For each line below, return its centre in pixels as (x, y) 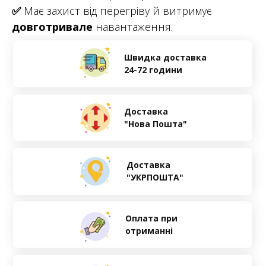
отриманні (149, 231)
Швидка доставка (165, 58)
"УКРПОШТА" (155, 178)
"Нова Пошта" (155, 124)
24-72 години (153, 70)
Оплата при (151, 218)
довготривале (54, 27)
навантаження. (134, 27)
